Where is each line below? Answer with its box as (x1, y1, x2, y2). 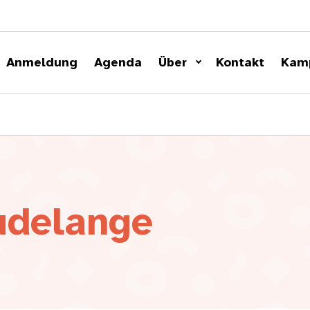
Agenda (94, 54, 142, 70)
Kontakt (216, 54, 264, 70)
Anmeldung (6, 54, 77, 70)
